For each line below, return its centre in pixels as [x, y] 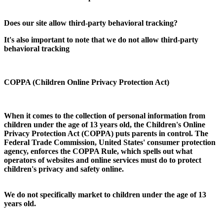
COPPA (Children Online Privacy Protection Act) [87, 82]
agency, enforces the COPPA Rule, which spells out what [98, 151]
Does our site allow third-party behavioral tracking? [91, 23]
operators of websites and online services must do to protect [103, 160]
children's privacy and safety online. [64, 169]
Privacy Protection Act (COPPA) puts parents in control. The [106, 133]
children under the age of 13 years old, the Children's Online [105, 124]
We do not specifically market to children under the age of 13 [105, 194]
